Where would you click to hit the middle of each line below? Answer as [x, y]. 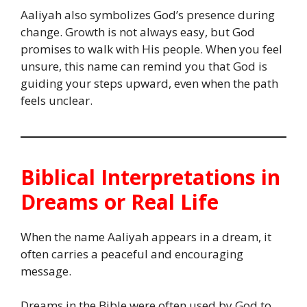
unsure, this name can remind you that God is [144, 66]
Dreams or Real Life [120, 201]
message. [46, 271]
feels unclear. [57, 100]
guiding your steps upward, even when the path [149, 83]
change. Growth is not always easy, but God [138, 32]
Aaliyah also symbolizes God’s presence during [148, 14]
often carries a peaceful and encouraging [132, 254]
